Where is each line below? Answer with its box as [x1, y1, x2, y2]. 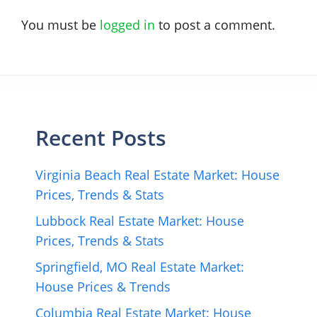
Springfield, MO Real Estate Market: [35, 258, 244, 275]
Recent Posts [35, 122, 166, 152]
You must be [21, 16, 100, 33]
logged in [100, 16, 155, 33]
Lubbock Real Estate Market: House [35, 212, 244, 229]
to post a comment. [155, 16, 275, 33]
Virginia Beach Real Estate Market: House [35, 166, 279, 183]
